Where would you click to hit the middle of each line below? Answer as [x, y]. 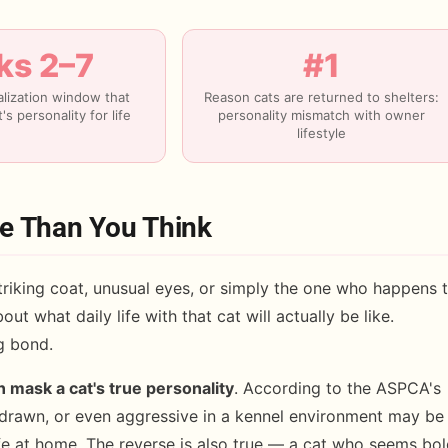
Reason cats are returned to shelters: [321, 97]
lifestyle [321, 133]
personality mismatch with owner [321, 115]
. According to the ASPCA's [337, 388]
